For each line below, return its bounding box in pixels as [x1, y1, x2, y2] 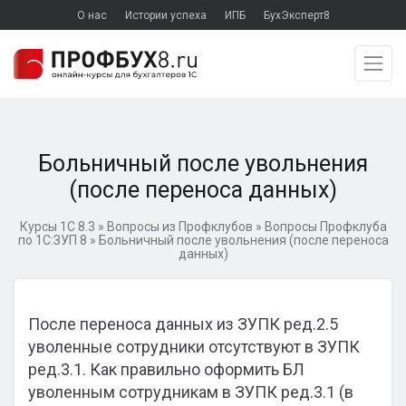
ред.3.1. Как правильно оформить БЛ [28, 360, 304, 379]
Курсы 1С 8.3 [19, 219, 95, 234]
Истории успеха [124, 9, 207, 22]
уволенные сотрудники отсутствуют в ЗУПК [28, 337, 360, 356]
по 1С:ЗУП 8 [17, 233, 87, 247]
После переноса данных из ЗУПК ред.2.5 [28, 314, 338, 333]
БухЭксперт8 [263, 9, 330, 22]
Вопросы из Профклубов [106, 219, 253, 234]
